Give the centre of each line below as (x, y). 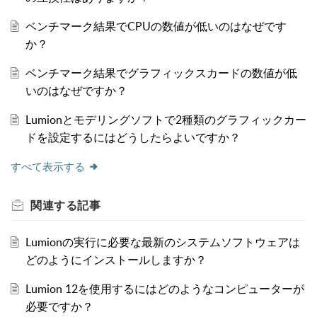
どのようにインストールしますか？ (116, 259)
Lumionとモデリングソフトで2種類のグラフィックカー (166, 119)
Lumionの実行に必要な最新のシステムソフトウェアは (162, 242)
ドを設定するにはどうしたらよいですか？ (133, 137)
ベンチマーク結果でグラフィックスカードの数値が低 (161, 73)
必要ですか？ (59, 306)
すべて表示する (48, 166)
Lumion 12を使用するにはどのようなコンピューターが (165, 288)
